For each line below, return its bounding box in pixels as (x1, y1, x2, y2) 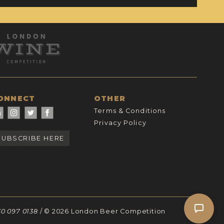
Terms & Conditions (94, 107, 166, 115)
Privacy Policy (94, 118, 146, 126)
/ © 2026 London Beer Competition (37, 207, 166, 215)
